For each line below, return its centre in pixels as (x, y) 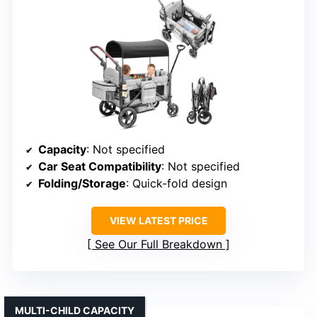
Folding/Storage (82, 183)
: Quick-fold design (177, 183)
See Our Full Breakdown (158, 244)
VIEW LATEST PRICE (158, 220)
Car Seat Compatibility (100, 166)
